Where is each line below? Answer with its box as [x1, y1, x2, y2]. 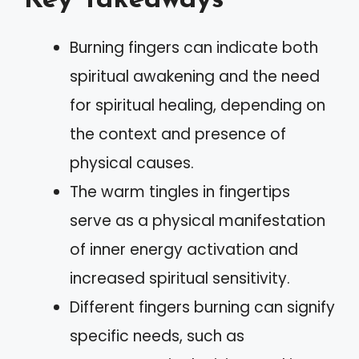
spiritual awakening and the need [70, 66, 320, 87]
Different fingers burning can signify [70, 296, 335, 318]
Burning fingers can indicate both [70, 37, 318, 58]
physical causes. [70, 152, 194, 174]
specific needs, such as [70, 325, 244, 347]
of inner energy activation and [70, 239, 298, 260]
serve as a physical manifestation [70, 210, 325, 232]
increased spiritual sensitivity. [70, 268, 290, 289]
